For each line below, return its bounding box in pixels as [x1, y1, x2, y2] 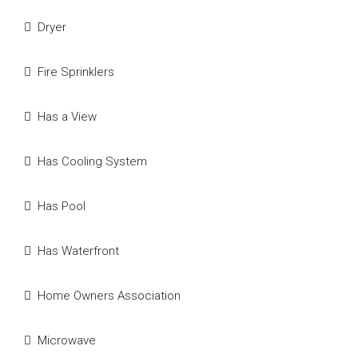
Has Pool [38, 199, 86, 213]
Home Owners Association [38, 288, 181, 303]
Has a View [38, 109, 97, 124]
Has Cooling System [38, 154, 147, 169]
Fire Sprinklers [38, 65, 114, 79]
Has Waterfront [38, 244, 119, 258]
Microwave [38, 333, 96, 348]
